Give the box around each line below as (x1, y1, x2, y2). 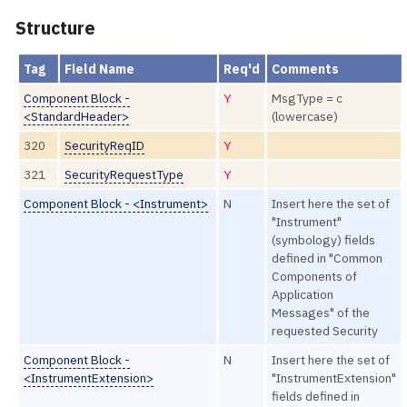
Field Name (65, 60, 134, 77)
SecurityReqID (65, 136, 144, 154)
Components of (272, 267, 357, 284)
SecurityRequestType (65, 165, 184, 183)
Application (272, 285, 333, 303)
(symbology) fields (272, 231, 375, 248)
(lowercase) (272, 107, 338, 124)
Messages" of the (272, 303, 370, 321)
